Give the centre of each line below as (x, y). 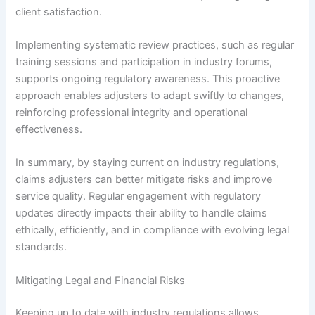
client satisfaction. (59, 12)
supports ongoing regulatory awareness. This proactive (148, 79)
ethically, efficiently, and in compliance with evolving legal (153, 230)
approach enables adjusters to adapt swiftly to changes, (150, 96)
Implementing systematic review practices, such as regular (155, 45)
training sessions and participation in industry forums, (144, 62)
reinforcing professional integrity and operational (132, 113)
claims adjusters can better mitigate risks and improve (144, 180)
